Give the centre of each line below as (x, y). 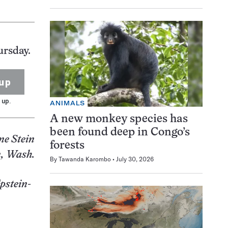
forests (67, 146)
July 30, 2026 (135, 159)
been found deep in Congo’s (120, 132)
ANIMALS (68, 103)
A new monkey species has (119, 119)
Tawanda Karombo (85, 159)
